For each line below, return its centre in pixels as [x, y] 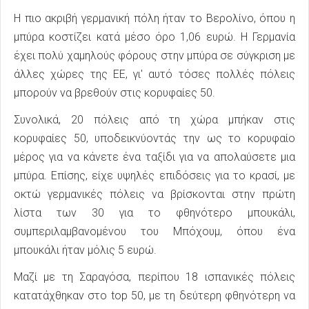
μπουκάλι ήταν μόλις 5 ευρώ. [85, 250]
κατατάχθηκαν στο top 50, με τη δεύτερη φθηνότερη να [154, 296]
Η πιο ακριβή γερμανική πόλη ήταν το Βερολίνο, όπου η [154, 19]
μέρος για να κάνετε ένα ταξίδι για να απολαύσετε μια [154, 157]
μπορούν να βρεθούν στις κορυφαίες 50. [114, 93]
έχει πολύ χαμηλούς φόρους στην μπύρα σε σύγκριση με [154, 56]
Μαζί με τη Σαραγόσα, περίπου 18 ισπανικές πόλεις [154, 277]
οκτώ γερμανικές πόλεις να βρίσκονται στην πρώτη [154, 195]
